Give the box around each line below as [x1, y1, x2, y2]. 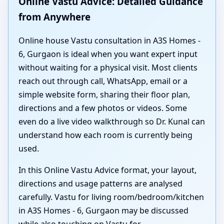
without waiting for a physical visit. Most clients [18, 61, 197, 73]
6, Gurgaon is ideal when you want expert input [18, 48, 197, 59]
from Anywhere [18, 10, 90, 23]
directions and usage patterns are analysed [18, 177, 182, 189]
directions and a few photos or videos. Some [18, 102, 187, 113]
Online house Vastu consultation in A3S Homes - [18, 34, 200, 46]
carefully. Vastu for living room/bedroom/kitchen [18, 191, 204, 202]
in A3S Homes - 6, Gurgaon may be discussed [18, 204, 188, 216]
